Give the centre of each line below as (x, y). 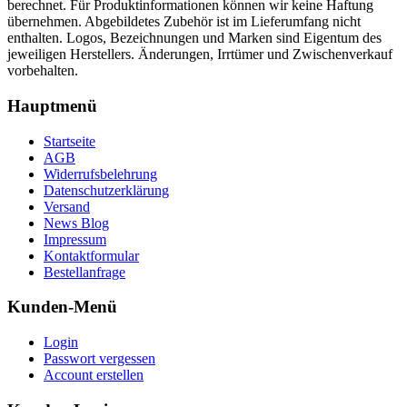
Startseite (69, 141)
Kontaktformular (91, 255)
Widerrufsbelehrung (100, 174)
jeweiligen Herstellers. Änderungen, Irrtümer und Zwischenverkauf (200, 55)
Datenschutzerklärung (106, 190)
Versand (67, 206)
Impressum (75, 239)
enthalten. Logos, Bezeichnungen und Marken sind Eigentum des (194, 38)
